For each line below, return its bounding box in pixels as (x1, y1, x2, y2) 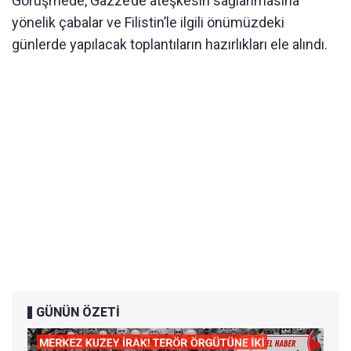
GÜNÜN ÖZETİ (36, 305, 120, 320)
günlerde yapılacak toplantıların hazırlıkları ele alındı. (12, 36, 327, 53)
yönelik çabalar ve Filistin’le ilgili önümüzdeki (12, 14, 284, 31)
